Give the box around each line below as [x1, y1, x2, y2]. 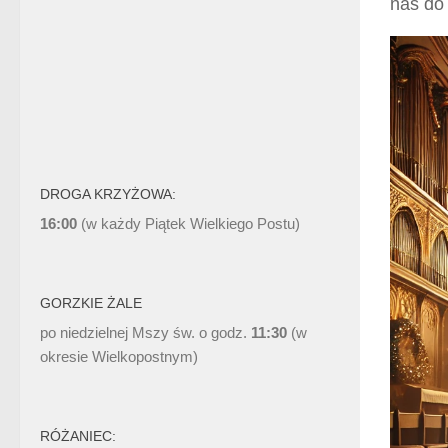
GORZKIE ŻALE [40, 295, 142, 312]
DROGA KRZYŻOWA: [40, 186, 176, 203]
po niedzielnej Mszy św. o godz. [40, 324, 251, 342]
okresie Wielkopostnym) [40, 348, 198, 366]
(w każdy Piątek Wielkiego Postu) [77, 215, 300, 233]
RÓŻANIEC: [40, 428, 116, 445]
